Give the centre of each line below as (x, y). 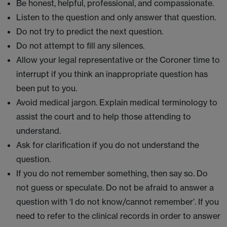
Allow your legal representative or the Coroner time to (118, 60)
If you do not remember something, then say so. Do (112, 173)
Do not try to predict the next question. (90, 31)
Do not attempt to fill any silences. (80, 46)
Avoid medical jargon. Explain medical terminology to (117, 102)
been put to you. (47, 88)
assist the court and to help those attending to (104, 117)
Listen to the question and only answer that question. (116, 17)
